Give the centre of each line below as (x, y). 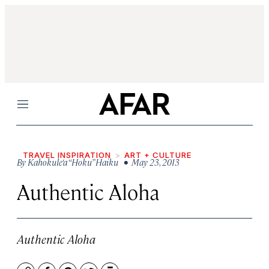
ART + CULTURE (158, 155)
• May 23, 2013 (150, 162)
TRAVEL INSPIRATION (67, 155)
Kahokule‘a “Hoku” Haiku (73, 162)
